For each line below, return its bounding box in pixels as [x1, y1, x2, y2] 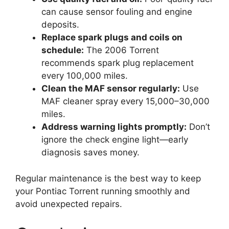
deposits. [41, 19, 79, 30]
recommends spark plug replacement [41, 58, 194, 68]
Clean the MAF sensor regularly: [41, 83, 180, 94]
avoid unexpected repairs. [15, 198, 122, 209]
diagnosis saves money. [41, 147, 140, 158]
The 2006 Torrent [84, 45, 159, 56]
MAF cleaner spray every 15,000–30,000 [41, 96, 210, 107]
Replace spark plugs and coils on [41, 32, 182, 43]
